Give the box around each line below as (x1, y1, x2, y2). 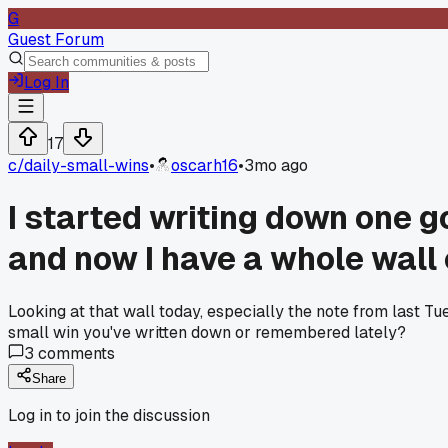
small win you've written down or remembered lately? (8, 321, 406, 343)
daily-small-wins (24, 155, 149, 176)
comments (34, 342, 115, 364)
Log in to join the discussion (8, 404, 210, 426)
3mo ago (244, 155, 308, 176)
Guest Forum (8, 29, 104, 50)
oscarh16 (171, 155, 238, 176)
